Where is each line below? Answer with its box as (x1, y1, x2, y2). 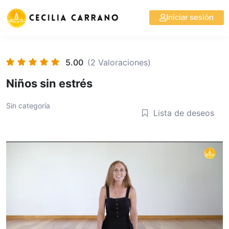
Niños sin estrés (6, 76, 93, 90)
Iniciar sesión (166, 13, 214, 22)
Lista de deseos (153, 108, 214, 119)
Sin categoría (6, 101, 50, 110)
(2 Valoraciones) (87, 57, 151, 67)
